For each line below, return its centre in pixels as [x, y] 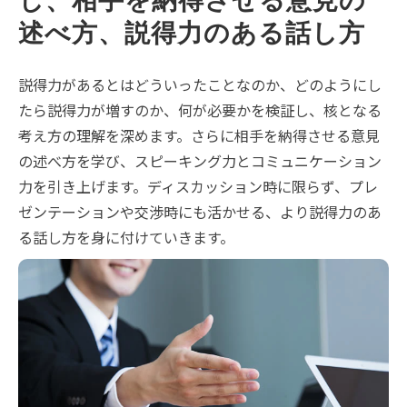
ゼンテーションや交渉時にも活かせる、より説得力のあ [200, 212]
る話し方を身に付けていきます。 [126, 237]
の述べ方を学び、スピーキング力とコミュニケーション [200, 161]
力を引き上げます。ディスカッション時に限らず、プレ [198, 186]
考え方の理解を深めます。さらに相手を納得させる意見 [199, 135]
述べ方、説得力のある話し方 [192, 33]
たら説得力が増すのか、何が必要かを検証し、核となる [200, 110]
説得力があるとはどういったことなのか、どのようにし [200, 84]
